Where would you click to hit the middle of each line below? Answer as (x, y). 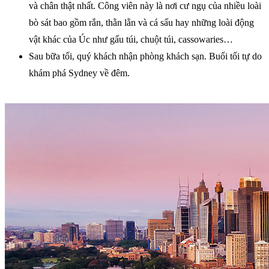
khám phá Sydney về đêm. (79, 73)
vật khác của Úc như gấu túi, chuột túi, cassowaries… (131, 40)
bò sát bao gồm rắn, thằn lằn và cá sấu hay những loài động (141, 23)
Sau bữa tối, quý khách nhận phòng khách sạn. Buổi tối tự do (145, 56)
